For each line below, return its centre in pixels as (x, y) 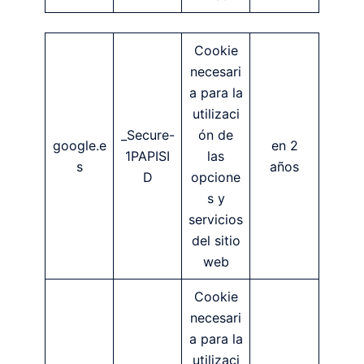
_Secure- (147, 134)
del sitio (216, 240)
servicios (216, 219)
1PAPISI (147, 156)
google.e (79, 145)
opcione (216, 177)
